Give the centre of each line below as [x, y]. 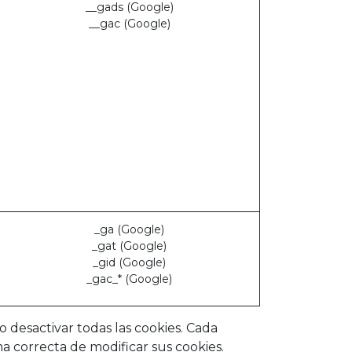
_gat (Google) [129, 246]
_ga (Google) [129, 229]
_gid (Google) [129, 262]
